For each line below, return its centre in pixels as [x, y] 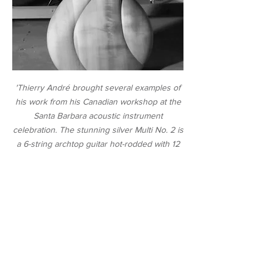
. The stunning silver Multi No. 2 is [119, 130]
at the [170, 102]
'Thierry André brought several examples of [98, 87]
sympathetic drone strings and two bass [98, 158]
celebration [34, 130]
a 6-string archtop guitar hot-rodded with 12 [98, 144]
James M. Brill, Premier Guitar [100, 186]
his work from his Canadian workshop [87, 102]
